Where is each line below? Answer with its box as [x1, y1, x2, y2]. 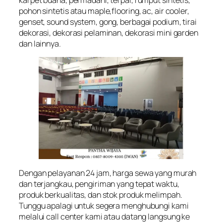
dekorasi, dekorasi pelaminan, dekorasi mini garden [19, 27, 198, 38]
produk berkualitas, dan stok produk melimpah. [19, 189, 182, 200]
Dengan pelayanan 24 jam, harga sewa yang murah [19, 167, 197, 178]
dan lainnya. [19, 38, 61, 49]
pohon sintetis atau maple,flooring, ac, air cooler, [19, 5, 189, 16]
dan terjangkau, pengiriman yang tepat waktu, [19, 178, 179, 189]
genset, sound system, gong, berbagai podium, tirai [19, 16, 197, 27]
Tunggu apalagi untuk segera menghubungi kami [19, 200, 189, 211]
